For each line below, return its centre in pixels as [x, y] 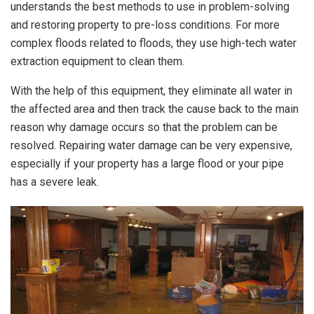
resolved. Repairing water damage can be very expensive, [151, 146]
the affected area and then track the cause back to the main [155, 109]
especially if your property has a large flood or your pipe [147, 164]
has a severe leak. [55, 182]
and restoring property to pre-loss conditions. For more [145, 25]
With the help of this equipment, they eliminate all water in [151, 91]
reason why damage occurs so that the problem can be [144, 128]
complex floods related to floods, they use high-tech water [153, 43]
